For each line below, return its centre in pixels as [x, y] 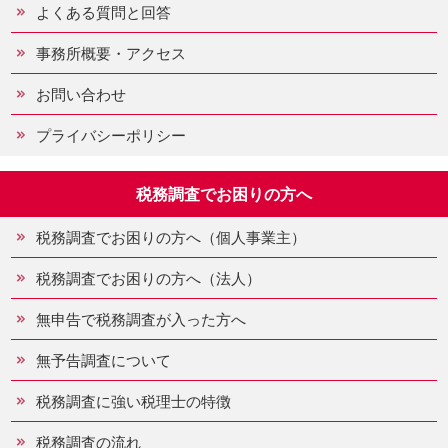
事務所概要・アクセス [111, 53]
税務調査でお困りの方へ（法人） [148, 278]
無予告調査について [103, 360]
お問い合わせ [81, 94]
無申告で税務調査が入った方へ [141, 319]
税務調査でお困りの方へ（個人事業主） [171, 237]
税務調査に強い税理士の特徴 [133, 401]
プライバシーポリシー [111, 135]
